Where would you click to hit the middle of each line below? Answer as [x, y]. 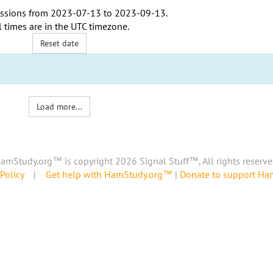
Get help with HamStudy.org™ [109, 175]
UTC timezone [99, 26]
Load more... [60, 107]
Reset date [60, 43]
